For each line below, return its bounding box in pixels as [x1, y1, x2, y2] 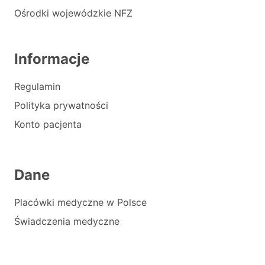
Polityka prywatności [14, 99, 108, 111]
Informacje [14, 50, 89, 67]
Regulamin [14, 80, 60, 92]
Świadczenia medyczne [14, 215, 119, 227]
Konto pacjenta [14, 118, 82, 130]
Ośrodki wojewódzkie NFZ [14, 7, 132, 19]
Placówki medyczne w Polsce [14, 196, 147, 208]
